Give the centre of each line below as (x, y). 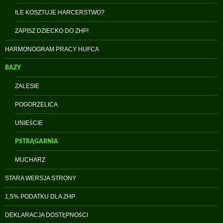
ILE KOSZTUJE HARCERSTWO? (60, 13)
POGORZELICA (36, 105)
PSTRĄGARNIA (37, 142)
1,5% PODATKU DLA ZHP (40, 197)
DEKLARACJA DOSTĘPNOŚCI (47, 215)
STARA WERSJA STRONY (41, 178)
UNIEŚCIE (29, 123)
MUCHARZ (30, 160)
